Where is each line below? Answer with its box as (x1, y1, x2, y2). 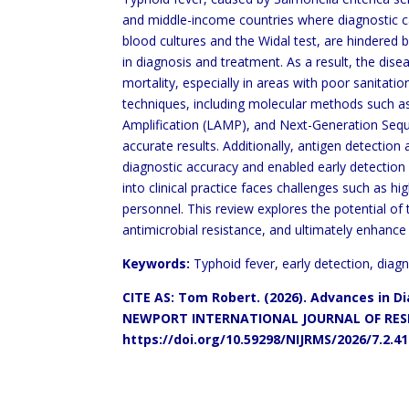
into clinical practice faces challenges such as (122, 179, 392, 196)
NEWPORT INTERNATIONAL (122, 309, 303, 327)
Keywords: (122, 255, 191, 272)
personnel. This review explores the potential (122, 200, 391, 217)
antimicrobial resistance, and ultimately (122, 221, 357, 238)
